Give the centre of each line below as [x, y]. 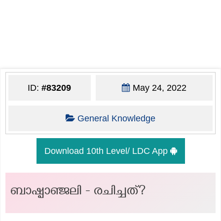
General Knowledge [116, 118]
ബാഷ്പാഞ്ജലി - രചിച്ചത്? [78, 192]
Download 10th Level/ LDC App [107, 151]
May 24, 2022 [158, 88]
